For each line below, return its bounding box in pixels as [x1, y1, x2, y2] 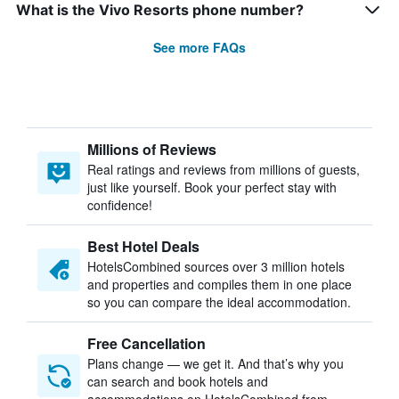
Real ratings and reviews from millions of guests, [87, 160, 360, 178]
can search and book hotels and [87, 372, 268, 390]
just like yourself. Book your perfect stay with [87, 178, 337, 196]
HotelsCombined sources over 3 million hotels [87, 257, 345, 275]
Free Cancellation [87, 333, 206, 354]
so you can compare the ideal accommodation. [87, 293, 351, 311]
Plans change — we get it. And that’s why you [87, 354, 344, 372]
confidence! [87, 196, 152, 214]
